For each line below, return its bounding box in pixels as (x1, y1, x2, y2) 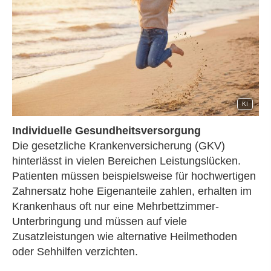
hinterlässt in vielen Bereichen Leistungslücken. (12, 155, 241, 168)
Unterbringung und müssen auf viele (12, 215, 187, 228)
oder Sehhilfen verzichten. (12, 246, 138, 258)
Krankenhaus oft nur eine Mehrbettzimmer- (12, 200, 219, 213)
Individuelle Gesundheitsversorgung (12, 125, 201, 137)
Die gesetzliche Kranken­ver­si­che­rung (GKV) (12, 140, 225, 152)
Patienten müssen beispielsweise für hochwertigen (12, 170, 256, 183)
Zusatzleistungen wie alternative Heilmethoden (12, 230, 237, 243)
